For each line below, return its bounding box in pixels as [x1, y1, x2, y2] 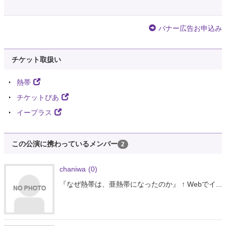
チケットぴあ [17, 93, 59, 101]
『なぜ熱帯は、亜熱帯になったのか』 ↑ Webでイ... [60, 180, 222, 188]
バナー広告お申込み [158, 24, 222, 32]
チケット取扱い [12, 55, 61, 64]
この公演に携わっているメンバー [12, 139, 118, 148]
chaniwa [60, 164, 86, 173]
